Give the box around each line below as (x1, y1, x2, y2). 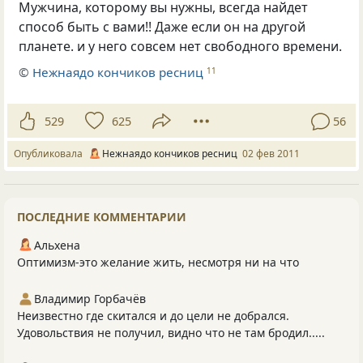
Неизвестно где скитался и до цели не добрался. (17, 308, 289, 324)
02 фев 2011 (242, 147, 300, 161)
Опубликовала (14, 147, 88, 161)
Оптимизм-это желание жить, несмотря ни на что (17, 254, 299, 271)
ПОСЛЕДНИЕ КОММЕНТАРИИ (17, 209, 186, 225)
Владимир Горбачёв (34, 291, 146, 307)
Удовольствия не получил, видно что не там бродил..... (17, 325, 325, 341)
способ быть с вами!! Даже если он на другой (19, 17, 306, 36)
